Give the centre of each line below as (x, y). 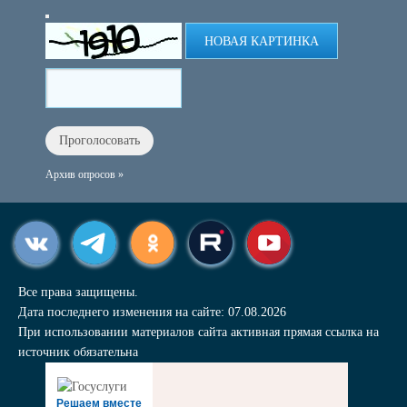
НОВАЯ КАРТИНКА (262, 41)
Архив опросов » (84, 174)
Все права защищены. (78, 292)
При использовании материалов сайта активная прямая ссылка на (199, 332)
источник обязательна (78, 352)
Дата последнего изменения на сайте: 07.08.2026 (152, 312)
